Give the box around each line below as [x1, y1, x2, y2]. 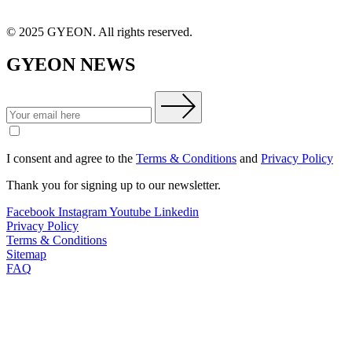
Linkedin [154, 204, 199, 218]
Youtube [109, 204, 151, 218]
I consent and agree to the [6, 151, 136, 165]
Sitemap [6, 247, 46, 261]
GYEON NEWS [6, 54, 135, 75]
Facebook [6, 204, 55, 218]
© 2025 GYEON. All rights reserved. [6, 24, 192, 38]
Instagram [58, 204, 107, 218]
